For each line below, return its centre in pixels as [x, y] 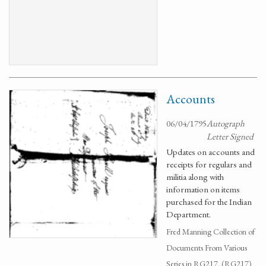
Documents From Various [207, 248]
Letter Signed [230, 136]
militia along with [195, 177]
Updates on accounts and [210, 152]
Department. [189, 214]
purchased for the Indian [209, 202]
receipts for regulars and [209, 164]
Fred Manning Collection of [210, 232]
